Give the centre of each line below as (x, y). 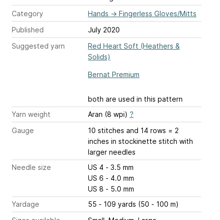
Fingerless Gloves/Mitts (158, 14)
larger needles (112, 152)
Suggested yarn (38, 46)
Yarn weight (31, 114)
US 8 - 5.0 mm (120, 189)
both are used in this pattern (135, 99)
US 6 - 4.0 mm (120, 178)
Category (27, 14)
